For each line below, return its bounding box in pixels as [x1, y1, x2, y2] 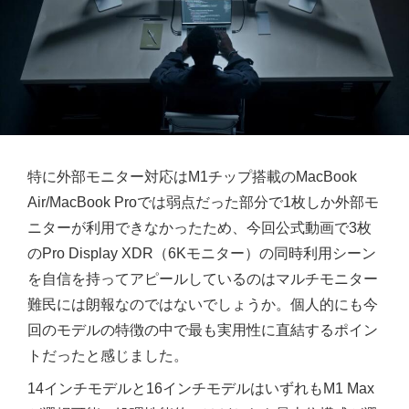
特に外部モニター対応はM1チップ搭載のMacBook [27, 168, 357, 184]
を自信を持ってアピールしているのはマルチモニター [27, 270, 378, 287]
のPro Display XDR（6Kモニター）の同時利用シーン [27, 245, 376, 261]
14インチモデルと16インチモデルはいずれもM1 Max [27, 380, 374, 396]
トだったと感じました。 [27, 347, 188, 363]
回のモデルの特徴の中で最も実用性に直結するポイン [27, 321, 378, 338]
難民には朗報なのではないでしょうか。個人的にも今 [27, 296, 378, 312]
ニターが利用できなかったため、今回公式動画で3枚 [27, 219, 372, 236]
